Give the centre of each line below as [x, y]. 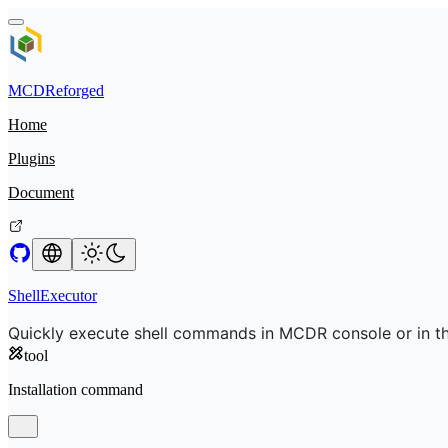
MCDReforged [56, 90]
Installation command [75, 389]
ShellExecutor [52, 295]
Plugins [31, 158]
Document [41, 192]
